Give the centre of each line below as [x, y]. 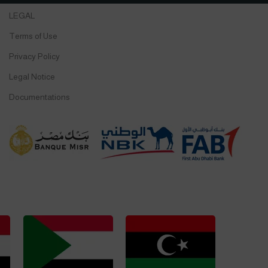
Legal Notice [32, 76]
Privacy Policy [34, 56]
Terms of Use [33, 36]
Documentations [39, 97]
